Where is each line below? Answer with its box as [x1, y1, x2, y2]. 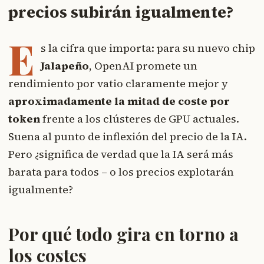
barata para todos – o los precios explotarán [8, 164, 234, 179]
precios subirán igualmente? [8, 1, 233, 24]
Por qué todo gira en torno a [8, 222, 239, 246]
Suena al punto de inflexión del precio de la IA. [8, 128, 247, 144]
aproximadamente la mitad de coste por [8, 93, 230, 108]
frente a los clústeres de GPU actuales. [40, 111, 239, 126]
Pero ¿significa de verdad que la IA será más [8, 146, 233, 161]
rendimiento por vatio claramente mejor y [8, 75, 228, 91]
